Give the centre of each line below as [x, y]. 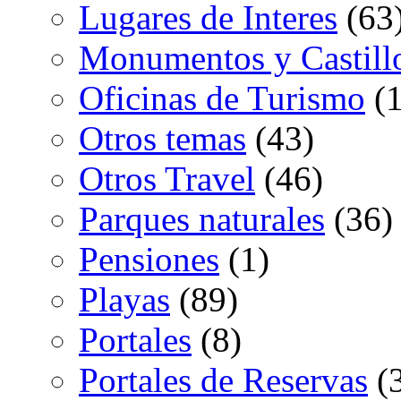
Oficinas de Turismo [222, 98]
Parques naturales [202, 219]
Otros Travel [167, 179]
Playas [124, 300]
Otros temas [162, 139]
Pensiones [149, 260]
